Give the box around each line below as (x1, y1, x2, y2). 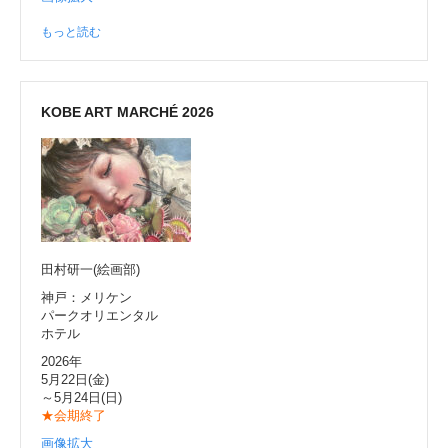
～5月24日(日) (41, 389, 122, 405)
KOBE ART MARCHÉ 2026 (41, 103, 214, 120)
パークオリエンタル (41, 307, 158, 323)
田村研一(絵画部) (41, 261, 140, 277)
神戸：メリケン (41, 289, 132, 305)
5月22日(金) (41, 371, 109, 387)
